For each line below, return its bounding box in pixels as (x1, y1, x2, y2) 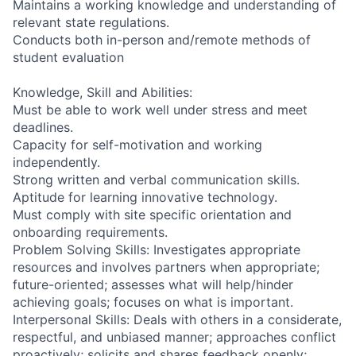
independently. (13, 153, 100, 170)
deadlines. (13, 118, 73, 135)
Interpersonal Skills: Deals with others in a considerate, (13, 311, 342, 327)
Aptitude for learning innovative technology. (13, 188, 277, 205)
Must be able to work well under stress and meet (13, 101, 308, 118)
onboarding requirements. (13, 223, 168, 240)
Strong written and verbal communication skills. (13, 171, 300, 188)
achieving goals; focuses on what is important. (13, 293, 293, 310)
